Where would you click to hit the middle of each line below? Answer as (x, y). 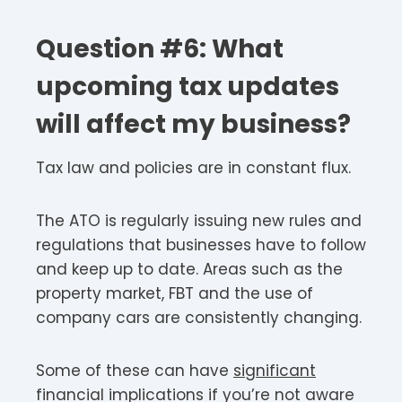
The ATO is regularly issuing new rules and (199, 220)
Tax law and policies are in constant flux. (193, 167)
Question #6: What (160, 48)
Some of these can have (135, 370)
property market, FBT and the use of (175, 293)
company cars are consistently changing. (199, 317)
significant (275, 370)
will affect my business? (193, 124)
